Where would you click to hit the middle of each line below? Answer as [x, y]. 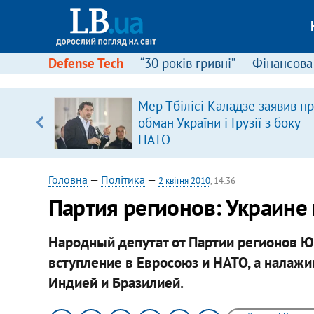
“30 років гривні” [187, 63]
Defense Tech [86, 63]
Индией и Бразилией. [116, 282]
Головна [68, 179]
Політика [123, 179]
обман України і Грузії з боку [219, 123]
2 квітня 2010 [184, 180]
